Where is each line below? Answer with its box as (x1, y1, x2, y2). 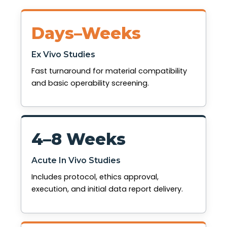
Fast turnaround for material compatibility (31, 65, 187, 76)
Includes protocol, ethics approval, (31, 172, 159, 182)
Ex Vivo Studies (31, 49, 95, 59)
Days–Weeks (31, 23, 141, 43)
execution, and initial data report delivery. (31, 184, 183, 195)
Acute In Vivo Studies (31, 156, 121, 166)
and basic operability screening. (31, 78, 149, 88)
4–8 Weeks (31, 129, 126, 149)
